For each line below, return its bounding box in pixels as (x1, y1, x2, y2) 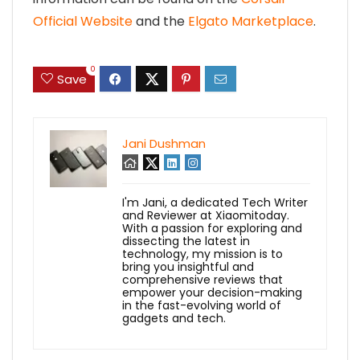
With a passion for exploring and (122, 219, 302, 236)
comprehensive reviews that (122, 271, 283, 288)
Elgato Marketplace (188, 12, 313, 31)
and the (133, 12, 188, 31)
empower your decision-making (122, 284, 302, 301)
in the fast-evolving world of (122, 297, 281, 313)
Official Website (33, 12, 133, 31)
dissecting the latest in (122, 232, 250, 249)
